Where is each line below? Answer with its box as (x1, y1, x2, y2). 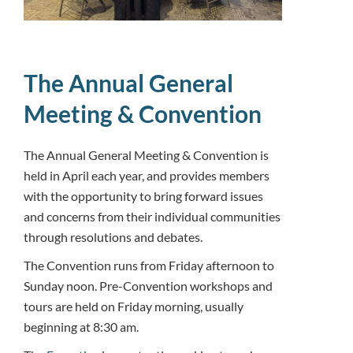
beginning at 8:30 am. (24, 318, 139, 334)
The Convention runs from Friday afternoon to (24, 257, 274, 273)
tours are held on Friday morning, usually (24, 298, 243, 314)
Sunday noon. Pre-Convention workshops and (24, 277, 273, 293)
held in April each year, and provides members (24, 167, 269, 183)
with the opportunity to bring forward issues (24, 188, 263, 203)
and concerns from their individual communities (24, 208, 281, 224)
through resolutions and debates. (24, 229, 205, 244)
